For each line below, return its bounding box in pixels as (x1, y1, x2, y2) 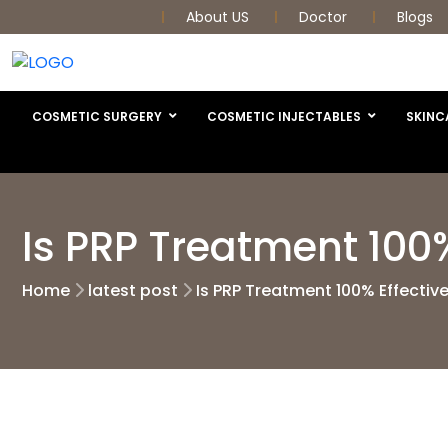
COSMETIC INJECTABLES (207, 107, 361, 125)
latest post (88, 278, 178, 302)
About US (186, 7, 253, 27)
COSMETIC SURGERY (32, 107, 162, 125)
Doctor (299, 7, 351, 27)
